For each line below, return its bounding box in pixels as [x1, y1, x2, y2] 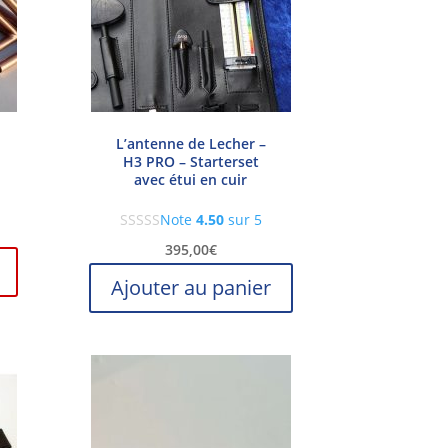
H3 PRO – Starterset [122, 151, 259, 171]
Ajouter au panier [110, 273, 271, 301]
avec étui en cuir [134, 169, 248, 189]
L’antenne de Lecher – [115, 133, 266, 153]
